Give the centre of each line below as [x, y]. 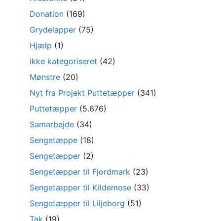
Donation [47, 14]
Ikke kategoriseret [63, 61]
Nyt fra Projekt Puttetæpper [82, 93]
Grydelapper [53, 30]
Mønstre [45, 77]
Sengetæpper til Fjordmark [80, 172]
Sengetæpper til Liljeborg [77, 203]
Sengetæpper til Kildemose [80, 188]
